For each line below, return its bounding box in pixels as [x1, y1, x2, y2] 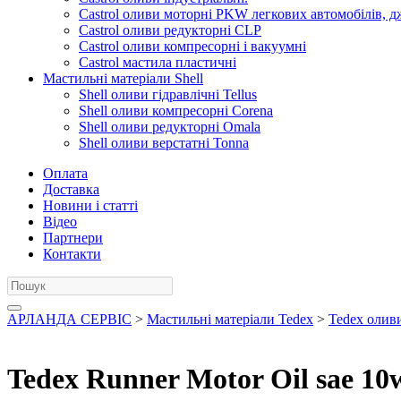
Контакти [43, 246, 101, 261]
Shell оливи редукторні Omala [79, 119, 260, 134]
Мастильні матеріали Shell [43, 71, 203, 86]
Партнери [43, 230, 103, 245]
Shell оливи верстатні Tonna [79, 135, 249, 150]
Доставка [43, 182, 99, 197]
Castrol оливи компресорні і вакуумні [79, 38, 306, 54]
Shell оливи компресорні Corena [79, 103, 273, 118]
